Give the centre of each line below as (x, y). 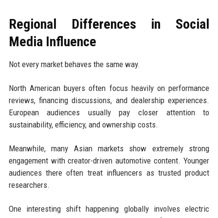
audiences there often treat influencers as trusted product (109, 173)
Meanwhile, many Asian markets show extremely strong (109, 148)
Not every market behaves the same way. (74, 64)
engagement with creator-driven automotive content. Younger (109, 160)
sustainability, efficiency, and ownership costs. (83, 124)
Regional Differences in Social (109, 24)
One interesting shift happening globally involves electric (109, 209)
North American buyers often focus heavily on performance (109, 88)
